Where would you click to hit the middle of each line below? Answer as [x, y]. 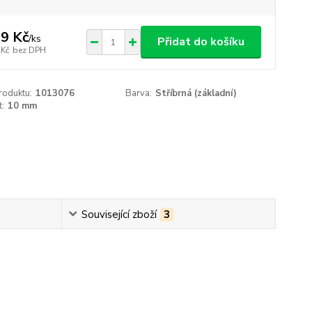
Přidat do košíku [201, 42]
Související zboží [119, 214]
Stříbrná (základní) [196, 93]
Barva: [139, 93]
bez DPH [29, 50]
